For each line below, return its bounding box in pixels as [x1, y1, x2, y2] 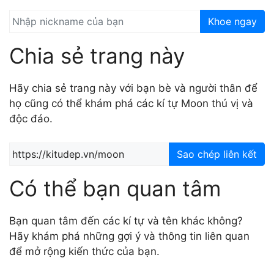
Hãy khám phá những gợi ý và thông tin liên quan [9, 229, 250, 242]
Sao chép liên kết [177, 147, 257, 160]
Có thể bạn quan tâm [9, 175, 221, 201]
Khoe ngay [208, 15, 257, 28]
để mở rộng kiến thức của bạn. [9, 245, 160, 257]
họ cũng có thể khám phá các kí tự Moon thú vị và [9, 97, 253, 109]
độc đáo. [9, 113, 53, 125]
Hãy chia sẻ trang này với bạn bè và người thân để [9, 82, 257, 94]
